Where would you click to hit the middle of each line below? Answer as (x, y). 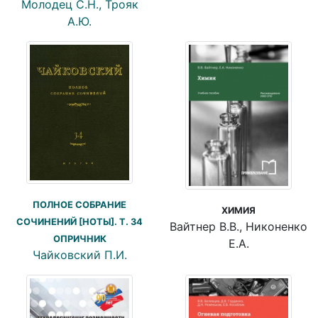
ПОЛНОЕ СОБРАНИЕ (79, 205)
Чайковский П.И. (79, 255)
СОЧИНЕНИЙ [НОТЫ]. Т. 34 (79, 222)
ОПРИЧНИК (79, 239)
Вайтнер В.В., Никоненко (238, 226)
